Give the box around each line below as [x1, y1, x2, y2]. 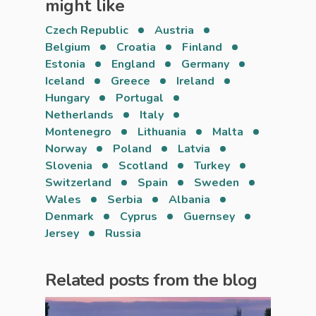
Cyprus [120, 209, 157, 224]
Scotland [119, 158, 168, 174]
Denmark [45, 209, 94, 224]
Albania [169, 192, 210, 207]
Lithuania [138, 124, 186, 140]
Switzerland [45, 175, 111, 190]
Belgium [45, 39, 90, 55]
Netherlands [45, 107, 114, 123]
